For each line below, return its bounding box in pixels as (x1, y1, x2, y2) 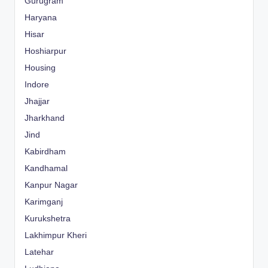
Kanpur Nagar (25, 180, 78, 190)
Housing (25, 63, 56, 72)
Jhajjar (25, 96, 50, 106)
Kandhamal (25, 163, 68, 173)
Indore (25, 80, 49, 89)
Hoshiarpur (25, 46, 66, 56)
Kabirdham (25, 147, 66, 156)
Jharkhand (25, 113, 65, 123)
